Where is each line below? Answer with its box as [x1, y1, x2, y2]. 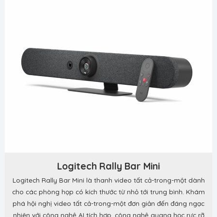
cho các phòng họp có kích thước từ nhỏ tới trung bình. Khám [12, 187, 205, 196]
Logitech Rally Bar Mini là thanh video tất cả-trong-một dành [12, 175, 205, 184]
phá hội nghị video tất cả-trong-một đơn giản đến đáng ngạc [13, 199, 204, 207]
